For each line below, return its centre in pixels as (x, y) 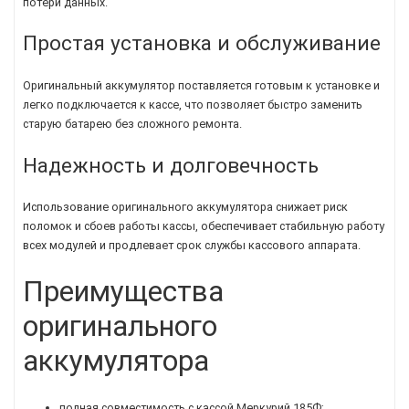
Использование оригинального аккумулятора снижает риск (185, 207)
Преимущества (123, 291)
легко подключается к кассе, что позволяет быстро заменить (193, 104)
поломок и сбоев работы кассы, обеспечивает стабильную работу (204, 226)
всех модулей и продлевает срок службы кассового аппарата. (192, 246)
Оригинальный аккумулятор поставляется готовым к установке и (201, 85)
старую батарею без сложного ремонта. (132, 123)
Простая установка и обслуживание (202, 43)
